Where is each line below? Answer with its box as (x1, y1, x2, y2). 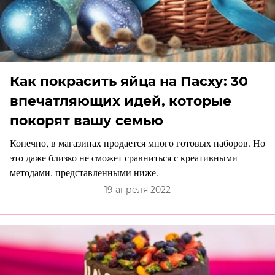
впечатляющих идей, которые (10, 93, 231, 110)
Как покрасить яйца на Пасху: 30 (10, 73, 248, 90)
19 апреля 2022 (104, 184, 171, 196)
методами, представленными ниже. (10, 166, 158, 179)
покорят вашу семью (10, 112, 163, 130)
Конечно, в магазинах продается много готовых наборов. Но (10, 136, 265, 150)
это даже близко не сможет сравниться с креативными (10, 151, 238, 165)
